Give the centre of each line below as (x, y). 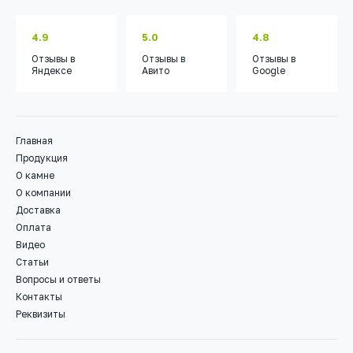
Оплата (33, 228)
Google (268, 71)
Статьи (32, 262)
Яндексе (52, 71)
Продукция (42, 158)
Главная (34, 141)
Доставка (38, 210)
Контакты (39, 297)
